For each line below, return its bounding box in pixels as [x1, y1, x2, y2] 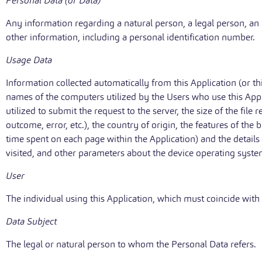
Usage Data [6, 54, 52, 65]
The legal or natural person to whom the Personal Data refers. [6, 239, 256, 250]
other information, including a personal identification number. [6, 32, 255, 43]
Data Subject [6, 216, 57, 227]
